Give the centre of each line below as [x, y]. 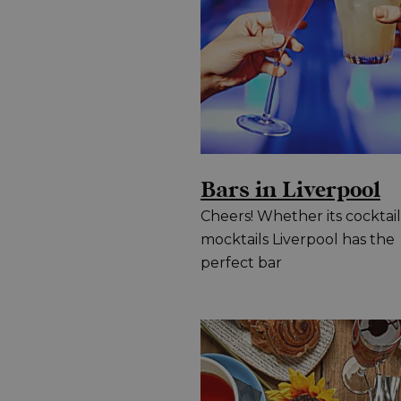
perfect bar [241, 263]
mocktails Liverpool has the [298, 240]
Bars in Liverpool [290, 191]
